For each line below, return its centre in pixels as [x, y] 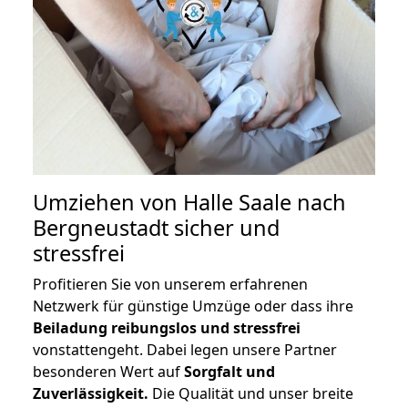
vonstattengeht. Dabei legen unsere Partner [185, 350]
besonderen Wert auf [108, 372]
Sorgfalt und [229, 372]
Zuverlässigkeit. [91, 394]
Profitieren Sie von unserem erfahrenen [170, 285]
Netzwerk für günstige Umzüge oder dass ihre [193, 306]
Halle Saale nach [265, 203]
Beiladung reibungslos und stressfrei [167, 328]
